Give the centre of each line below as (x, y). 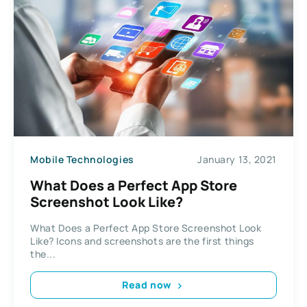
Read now (147, 285)
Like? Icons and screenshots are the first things (142, 241)
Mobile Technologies (82, 159)
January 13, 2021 (237, 159)
